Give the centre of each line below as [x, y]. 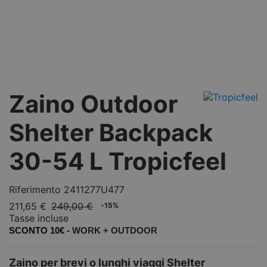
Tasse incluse [39, 218]
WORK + [91, 230]
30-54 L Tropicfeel [118, 161]
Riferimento [35, 189]
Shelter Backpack [111, 133]
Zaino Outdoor [93, 104]
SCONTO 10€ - [41, 230]
